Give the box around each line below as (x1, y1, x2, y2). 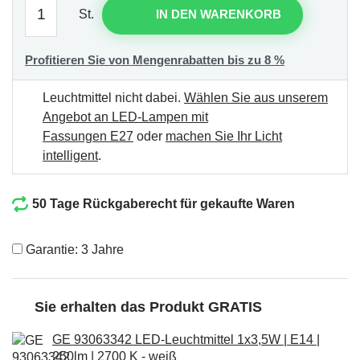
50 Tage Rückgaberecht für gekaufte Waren (32, 196, 295, 211)
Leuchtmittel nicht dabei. (43, 90, 184, 104)
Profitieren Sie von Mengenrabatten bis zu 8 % (25, 52, 284, 67)
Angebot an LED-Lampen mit (43, 109, 208, 124)
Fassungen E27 (43, 129, 133, 143)
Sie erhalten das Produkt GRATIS (35, 298, 262, 315)
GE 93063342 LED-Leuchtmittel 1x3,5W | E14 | (52, 332, 320, 346)
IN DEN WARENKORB (156, 7, 281, 21)
